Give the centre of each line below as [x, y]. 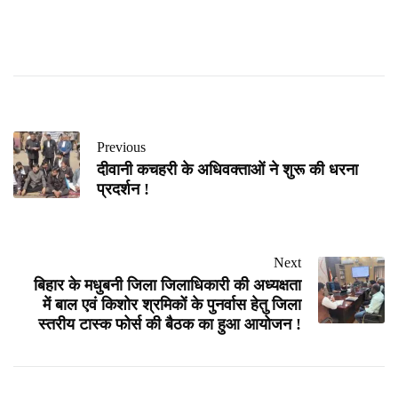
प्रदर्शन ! [123, 190]
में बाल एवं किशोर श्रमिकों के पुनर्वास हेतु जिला [172, 305]
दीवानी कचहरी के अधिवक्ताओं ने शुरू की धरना [227, 170]
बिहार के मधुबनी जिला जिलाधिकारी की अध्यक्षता [167, 286]
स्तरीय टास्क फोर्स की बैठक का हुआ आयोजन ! [170, 325]
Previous [121, 147]
